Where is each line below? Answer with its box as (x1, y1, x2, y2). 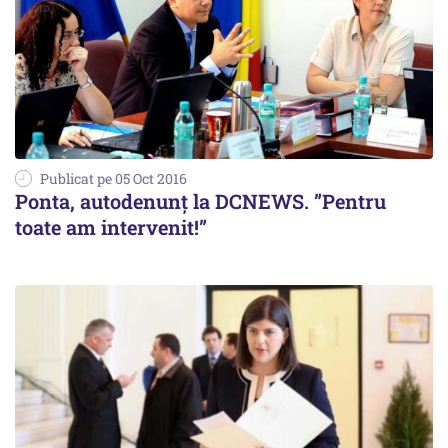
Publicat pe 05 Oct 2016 (40, 169, 187, 188)
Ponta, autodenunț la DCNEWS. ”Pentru (15, 188, 386, 214)
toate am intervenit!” (15, 214, 207, 240)
